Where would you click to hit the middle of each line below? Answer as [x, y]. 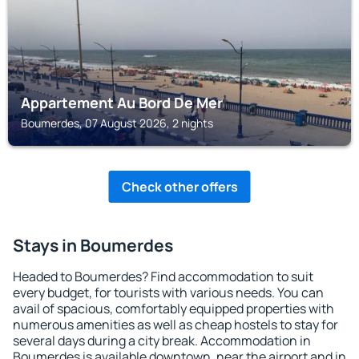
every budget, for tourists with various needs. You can [168, 292]
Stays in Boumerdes [93, 245]
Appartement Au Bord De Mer [122, 103]
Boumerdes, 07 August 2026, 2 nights [117, 123]
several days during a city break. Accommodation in [162, 341]
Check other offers [179, 187]
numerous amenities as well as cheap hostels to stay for [175, 325]
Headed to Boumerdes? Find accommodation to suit [163, 276]
